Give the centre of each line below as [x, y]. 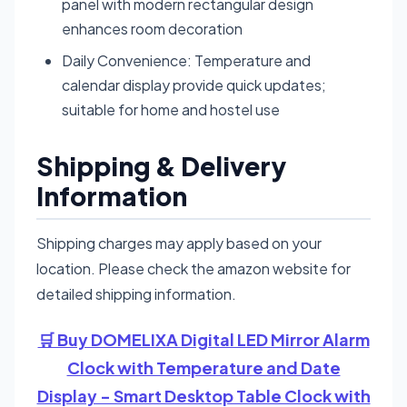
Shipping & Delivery [161, 165]
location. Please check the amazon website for [194, 268]
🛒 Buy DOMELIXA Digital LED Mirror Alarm [203, 339]
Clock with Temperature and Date [203, 367]
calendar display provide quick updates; [194, 84]
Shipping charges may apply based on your [179, 243]
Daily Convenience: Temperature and [186, 60]
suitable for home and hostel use [171, 109]
